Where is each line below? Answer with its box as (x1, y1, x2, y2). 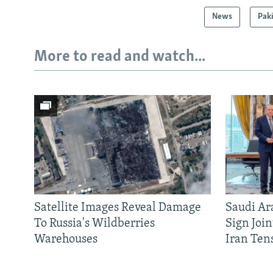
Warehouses (34, 233, 97, 246)
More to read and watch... (34, 49, 205, 66)
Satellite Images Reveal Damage (34, 201, 201, 214)
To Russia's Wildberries (34, 217, 155, 230)
